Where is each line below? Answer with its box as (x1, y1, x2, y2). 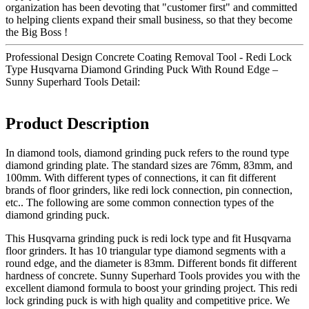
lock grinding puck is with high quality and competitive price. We (6, 294, 290, 306)
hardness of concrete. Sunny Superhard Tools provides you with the (6, 269, 300, 281)
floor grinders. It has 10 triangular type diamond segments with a (6, 244, 286, 257)
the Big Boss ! (6, 26, 68, 39)
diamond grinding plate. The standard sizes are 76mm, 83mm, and (6, 159, 292, 171)
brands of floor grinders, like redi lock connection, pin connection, (6, 183, 292, 196)
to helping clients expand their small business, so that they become (6, 14, 292, 26)
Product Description (6, 114, 149, 133)
